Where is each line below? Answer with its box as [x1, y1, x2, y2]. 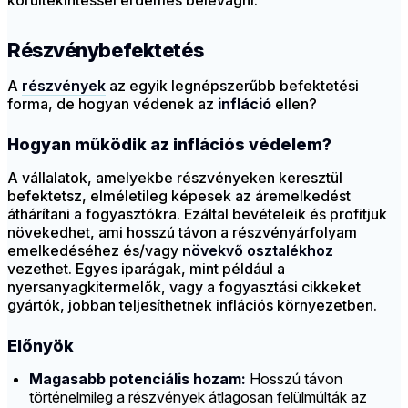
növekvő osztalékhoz [182, 241, 333, 260]
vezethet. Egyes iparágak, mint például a [7, 260, 285, 279]
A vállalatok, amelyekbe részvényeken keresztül [7, 168, 342, 188]
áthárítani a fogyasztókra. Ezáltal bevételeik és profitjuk [7, 205, 387, 224]
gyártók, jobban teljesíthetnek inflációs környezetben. [7, 296, 377, 315]
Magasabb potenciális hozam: [29, 370, 246, 389]
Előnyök [7, 336, 74, 356]
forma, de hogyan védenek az [7, 95, 218, 114]
